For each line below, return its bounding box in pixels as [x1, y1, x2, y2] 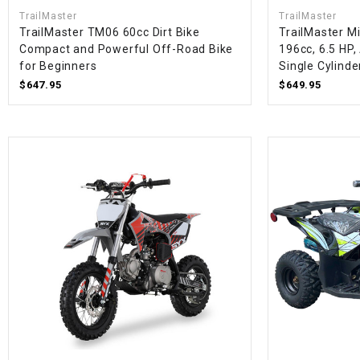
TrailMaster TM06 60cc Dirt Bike [19, 26, 200, 39]
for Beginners [19, 59, 97, 73]
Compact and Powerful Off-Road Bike [19, 43, 234, 56]
